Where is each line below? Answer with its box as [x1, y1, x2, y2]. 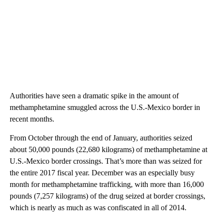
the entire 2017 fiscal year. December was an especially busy [10, 168, 195, 177]
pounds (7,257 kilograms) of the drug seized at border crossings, [10, 191, 205, 200]
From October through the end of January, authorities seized [10, 133, 192, 142]
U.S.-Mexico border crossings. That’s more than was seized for [10, 156, 202, 165]
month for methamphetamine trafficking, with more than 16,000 [10, 180, 204, 188]
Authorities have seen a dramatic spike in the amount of [10, 91, 179, 100]
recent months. [10, 114, 54, 123]
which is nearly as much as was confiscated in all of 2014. [10, 203, 186, 212]
